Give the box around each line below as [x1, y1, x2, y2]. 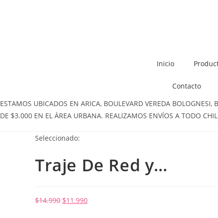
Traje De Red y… [35, 154, 168, 176]
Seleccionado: [35, 133, 80, 143]
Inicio [156, 59, 174, 68]
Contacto [172, 81, 201, 91]
